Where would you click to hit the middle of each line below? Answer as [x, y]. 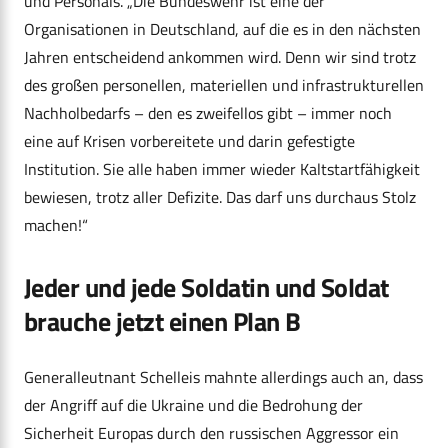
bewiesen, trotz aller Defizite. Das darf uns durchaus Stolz [220, 197]
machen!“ [56, 225]
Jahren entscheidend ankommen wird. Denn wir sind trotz [220, 57]
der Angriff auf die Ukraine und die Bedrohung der [193, 405]
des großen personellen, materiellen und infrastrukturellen [224, 85]
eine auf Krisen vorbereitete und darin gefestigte [189, 141]
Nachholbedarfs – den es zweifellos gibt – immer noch [208, 113]
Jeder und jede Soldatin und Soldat [206, 288]
